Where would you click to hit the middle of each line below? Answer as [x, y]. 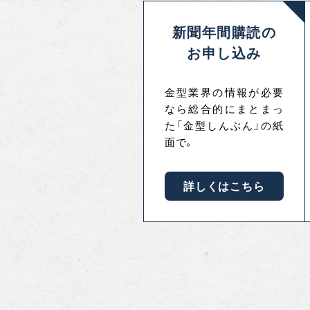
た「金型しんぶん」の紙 [224, 126]
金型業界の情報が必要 [224, 92]
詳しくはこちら [224, 186]
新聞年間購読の [224, 33]
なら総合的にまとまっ [224, 109]
